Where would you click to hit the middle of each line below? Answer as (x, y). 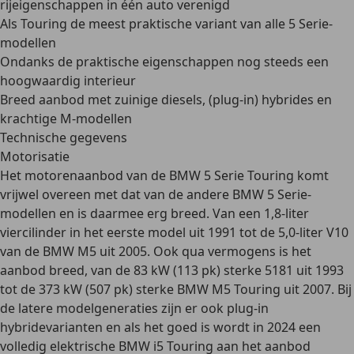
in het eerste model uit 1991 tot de (172, 232)
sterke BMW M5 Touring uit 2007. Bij (242, 289)
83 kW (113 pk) (177, 270)
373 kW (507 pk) (86, 289)
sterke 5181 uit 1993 (282, 270)
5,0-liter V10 (313, 232)
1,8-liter (286, 213)
